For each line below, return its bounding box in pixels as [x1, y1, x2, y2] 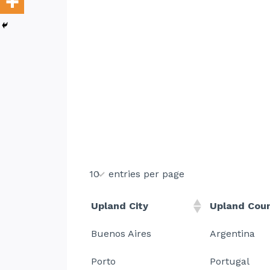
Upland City [91, 200, 148, 212]
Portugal [210, 256, 250, 267]
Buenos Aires [91, 228, 151, 239]
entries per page [108, 168, 184, 180]
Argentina [210, 228, 255, 239]
